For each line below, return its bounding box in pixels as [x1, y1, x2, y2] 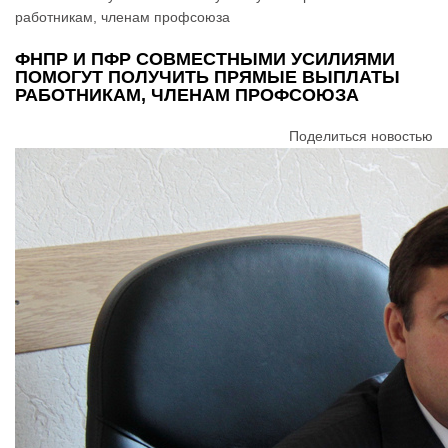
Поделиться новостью [289, 127, 433, 144]
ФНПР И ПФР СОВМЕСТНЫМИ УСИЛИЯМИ [15, 48, 395, 69]
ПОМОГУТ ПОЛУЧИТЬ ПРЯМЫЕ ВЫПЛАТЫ [15, 66, 400, 87]
